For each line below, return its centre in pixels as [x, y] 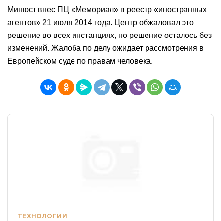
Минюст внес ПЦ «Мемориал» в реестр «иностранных [107, 10]
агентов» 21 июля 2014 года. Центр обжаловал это [101, 22]
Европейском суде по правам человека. [80, 61]
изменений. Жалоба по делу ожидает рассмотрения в [106, 48]
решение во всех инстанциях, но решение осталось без [110, 35]
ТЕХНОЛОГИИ [42, 216]
